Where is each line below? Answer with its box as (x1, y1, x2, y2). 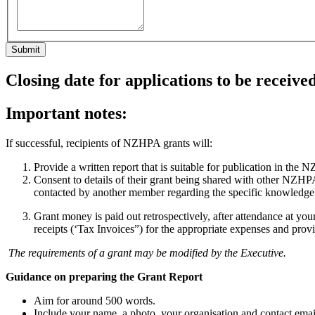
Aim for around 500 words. (34, 294, 155, 307)
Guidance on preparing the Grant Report (6, 270, 202, 283)
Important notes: (6, 103, 127, 122)
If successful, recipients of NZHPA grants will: (6, 136, 212, 149)
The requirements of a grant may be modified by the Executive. (8, 246, 286, 259)
